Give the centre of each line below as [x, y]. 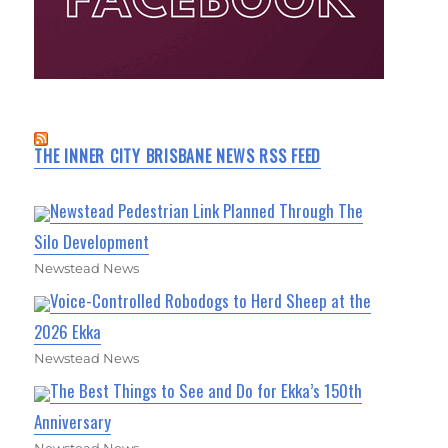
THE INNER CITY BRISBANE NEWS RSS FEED [178, 156]
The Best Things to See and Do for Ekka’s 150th [206, 391]
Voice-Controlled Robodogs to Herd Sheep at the [211, 301]
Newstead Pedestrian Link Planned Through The [207, 211]
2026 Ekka [68, 332]
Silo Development [92, 242]
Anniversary [73, 422]
